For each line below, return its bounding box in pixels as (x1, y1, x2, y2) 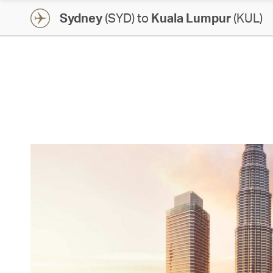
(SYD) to (102, 10, 151, 26)
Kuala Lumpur (151, 10, 231, 26)
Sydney (60, 10, 102, 26)
